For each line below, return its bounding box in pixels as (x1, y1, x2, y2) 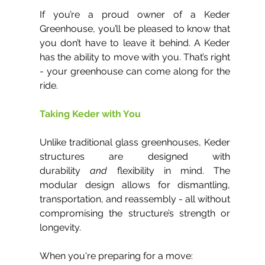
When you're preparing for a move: (40, 250, 193, 261)
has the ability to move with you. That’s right (40, 51, 231, 63)
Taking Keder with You (40, 108, 141, 119)
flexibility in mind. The (107, 165, 231, 176)
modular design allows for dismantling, (40, 179, 231, 190)
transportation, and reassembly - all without (40, 193, 231, 205)
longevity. (40, 222, 81, 233)
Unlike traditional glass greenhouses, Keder (40, 137, 231, 148)
